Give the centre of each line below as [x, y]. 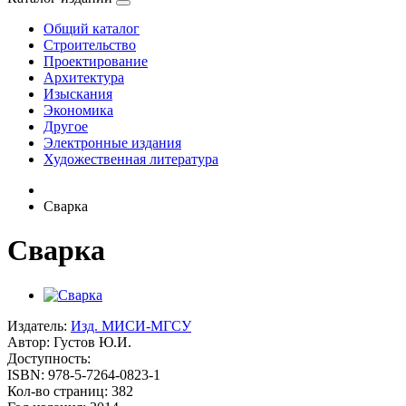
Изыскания [78, 94]
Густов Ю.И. [92, 342]
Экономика [78, 110]
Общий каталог [92, 29]
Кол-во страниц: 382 [70, 391]
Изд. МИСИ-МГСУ [131, 325]
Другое [66, 126]
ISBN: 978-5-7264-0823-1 [84, 374]
